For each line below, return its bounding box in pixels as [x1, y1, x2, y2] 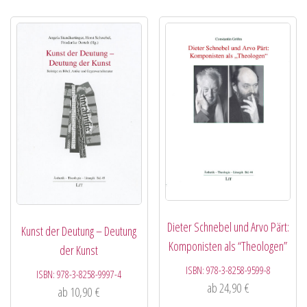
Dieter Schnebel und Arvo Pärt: [167, 219, 289, 236]
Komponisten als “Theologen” [169, 238, 288, 255]
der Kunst [60, 242, 99, 259]
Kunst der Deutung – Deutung [21, 223, 137, 240]
